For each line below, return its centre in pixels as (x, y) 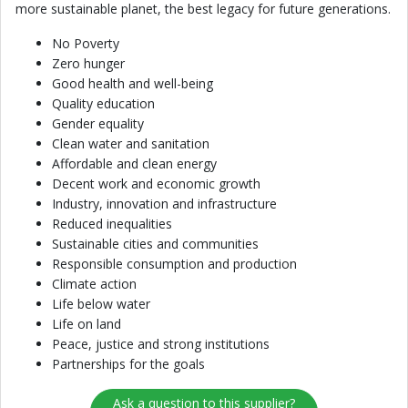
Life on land (87, 324)
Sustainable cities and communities (155, 244)
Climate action (94, 284)
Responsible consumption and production (174, 264)
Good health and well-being (133, 83)
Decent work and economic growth (156, 184)
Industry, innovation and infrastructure (164, 204)
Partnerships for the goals (128, 364)
